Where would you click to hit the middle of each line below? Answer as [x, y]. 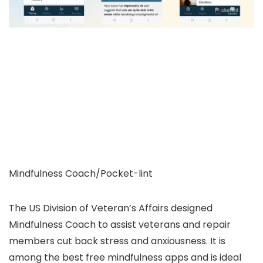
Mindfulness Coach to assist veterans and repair [120, 224]
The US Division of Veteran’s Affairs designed [111, 208]
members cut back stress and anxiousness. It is [117, 241]
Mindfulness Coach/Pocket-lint [81, 173]
